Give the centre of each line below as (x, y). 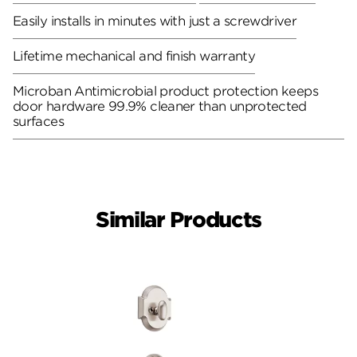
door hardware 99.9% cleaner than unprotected (160, 106)
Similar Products (178, 220)
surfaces (38, 121)
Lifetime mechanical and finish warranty (134, 56)
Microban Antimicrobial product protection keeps (165, 91)
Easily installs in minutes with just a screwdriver (155, 21)
